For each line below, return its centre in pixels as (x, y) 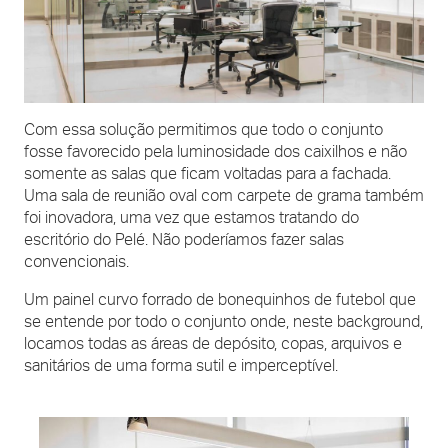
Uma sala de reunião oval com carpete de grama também (224, 196)
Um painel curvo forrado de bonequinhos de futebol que (220, 300)
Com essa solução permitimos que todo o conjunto (203, 130)
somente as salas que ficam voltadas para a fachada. (207, 174)
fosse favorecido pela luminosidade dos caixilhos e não (215, 152)
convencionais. (76, 262)
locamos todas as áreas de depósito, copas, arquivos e (213, 344)
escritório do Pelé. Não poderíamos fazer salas (184, 240)
